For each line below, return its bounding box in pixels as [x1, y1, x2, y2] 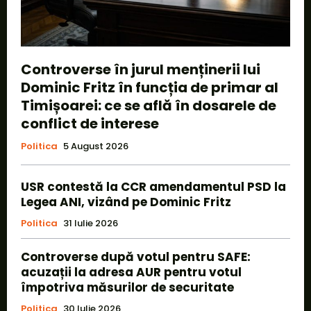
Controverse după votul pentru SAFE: [21, 248, 251, 265]
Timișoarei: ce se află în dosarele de [21, 95, 276, 115]
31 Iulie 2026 [63, 216, 118, 230]
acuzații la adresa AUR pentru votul [21, 263, 242, 280]
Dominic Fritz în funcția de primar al [21, 77, 278, 97]
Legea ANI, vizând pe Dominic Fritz [21, 193, 231, 210]
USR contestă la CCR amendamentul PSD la [21, 178, 286, 195]
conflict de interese [21, 113, 159, 133]
